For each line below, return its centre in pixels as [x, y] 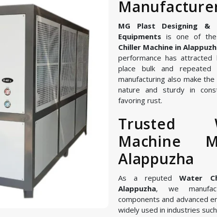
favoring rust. [140, 100]
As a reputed [149, 178]
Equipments [140, 36]
